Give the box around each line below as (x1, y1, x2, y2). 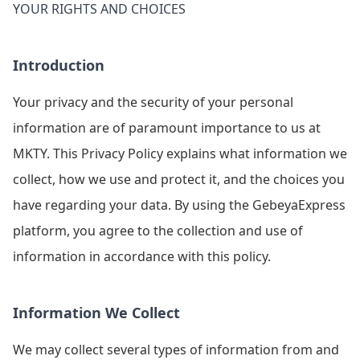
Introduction (13, 55, 104, 75)
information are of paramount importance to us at (13, 119, 321, 137)
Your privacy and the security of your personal (13, 93, 293, 111)
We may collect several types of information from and (13, 341, 339, 358)
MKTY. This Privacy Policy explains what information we (13, 145, 347, 162)
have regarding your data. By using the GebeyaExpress (13, 196, 346, 214)
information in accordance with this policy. (13, 247, 271, 265)
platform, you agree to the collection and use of (13, 222, 303, 239)
